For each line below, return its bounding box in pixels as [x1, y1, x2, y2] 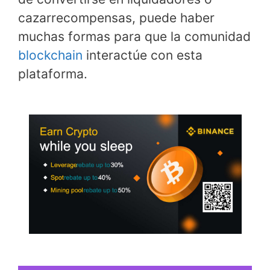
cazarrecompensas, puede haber [18, 10, 215, 25]
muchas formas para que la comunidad [18, 28, 251, 44]
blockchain [18, 47, 83, 63]
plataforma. [18, 66, 87, 81]
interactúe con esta [83, 47, 202, 63]
